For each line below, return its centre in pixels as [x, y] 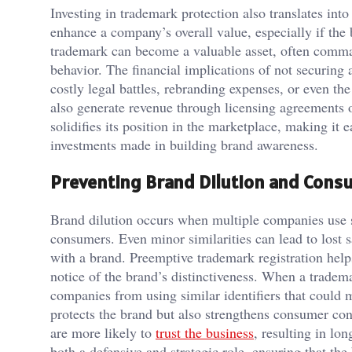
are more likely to [103, 333]
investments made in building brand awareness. [184, 145]
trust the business [205, 333]
